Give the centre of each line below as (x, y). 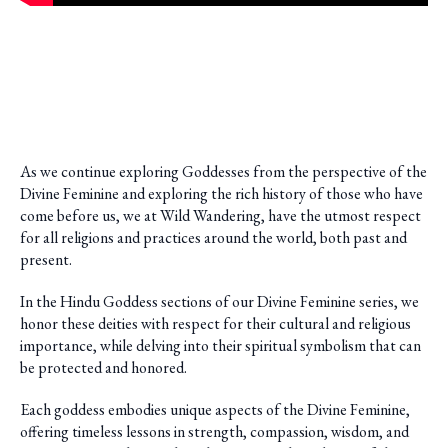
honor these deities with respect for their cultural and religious (215, 323)
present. (46, 259)
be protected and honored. (103, 367)
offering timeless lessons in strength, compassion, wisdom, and (214, 431)
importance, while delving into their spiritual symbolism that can (220, 345)
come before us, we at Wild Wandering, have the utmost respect (220, 215)
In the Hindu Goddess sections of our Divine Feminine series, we (219, 301)
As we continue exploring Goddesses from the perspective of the (223, 171)
